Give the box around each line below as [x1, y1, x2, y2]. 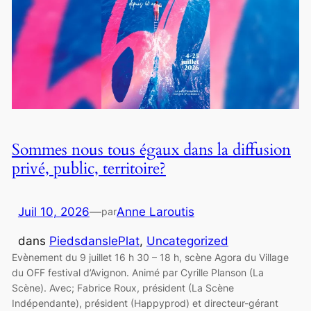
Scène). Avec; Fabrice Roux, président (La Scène [11, 282, 234, 294]
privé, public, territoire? [11, 157, 166, 179]
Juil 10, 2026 [17, 204, 90, 219]
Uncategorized [146, 234, 228, 249]
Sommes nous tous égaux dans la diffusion [11, 138, 291, 160]
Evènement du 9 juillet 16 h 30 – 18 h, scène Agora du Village [11, 251, 289, 264]
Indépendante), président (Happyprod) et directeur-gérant [11, 297, 278, 310]
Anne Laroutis [116, 204, 194, 219]
